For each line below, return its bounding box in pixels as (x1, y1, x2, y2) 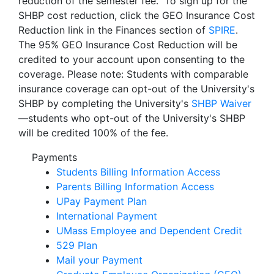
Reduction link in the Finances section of (18, 24, 209, 36)
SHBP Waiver (191, 97, 251, 109)
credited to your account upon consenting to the (18, 53, 245, 65)
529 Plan (56, 239, 97, 251)
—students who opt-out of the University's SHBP (18, 112, 245, 124)
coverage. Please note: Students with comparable (18, 68, 248, 80)
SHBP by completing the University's (18, 97, 191, 109)
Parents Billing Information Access (56, 180, 214, 193)
